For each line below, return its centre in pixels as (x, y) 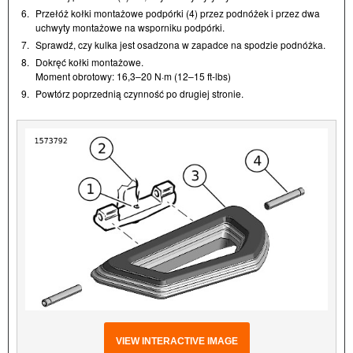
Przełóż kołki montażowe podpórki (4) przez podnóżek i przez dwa (178, 13)
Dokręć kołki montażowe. (89, 62)
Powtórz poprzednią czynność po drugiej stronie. (139, 94)
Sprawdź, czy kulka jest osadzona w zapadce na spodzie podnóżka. (180, 45)
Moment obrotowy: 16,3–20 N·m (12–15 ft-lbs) (133, 76)
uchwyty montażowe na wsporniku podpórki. (130, 28)
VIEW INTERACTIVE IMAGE (176, 341)
